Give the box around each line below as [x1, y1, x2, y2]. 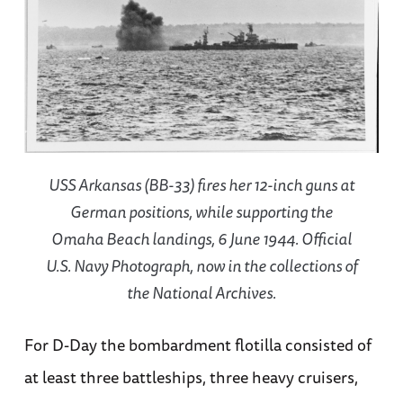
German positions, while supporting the [69, 198, 333, 224]
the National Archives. [126, 279, 276, 305]
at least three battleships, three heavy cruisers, [23, 363, 358, 390]
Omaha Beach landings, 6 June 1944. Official [50, 225, 352, 251]
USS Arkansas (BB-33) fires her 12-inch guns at [48, 171, 354, 197]
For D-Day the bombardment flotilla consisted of [23, 331, 372, 357]
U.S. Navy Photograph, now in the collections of [45, 252, 357, 278]
